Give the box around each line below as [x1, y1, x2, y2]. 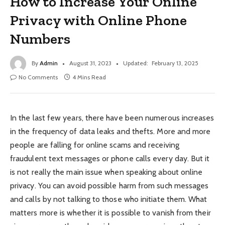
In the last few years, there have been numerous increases [10, 113, 214, 123]
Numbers [10, 30, 71, 47]
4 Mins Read [72, 73, 106, 81]
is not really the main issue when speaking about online [10, 167, 203, 177]
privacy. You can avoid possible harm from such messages [10, 180, 209, 190]
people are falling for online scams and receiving [10, 140, 179, 150]
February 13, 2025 [152, 59, 198, 67]
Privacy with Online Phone [10, 11, 187, 29]
